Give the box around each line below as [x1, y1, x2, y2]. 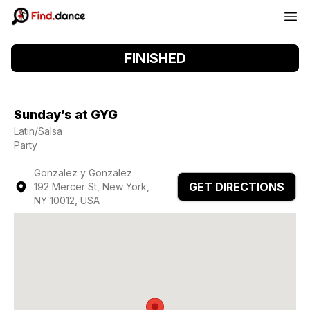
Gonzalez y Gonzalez [34, 167, 133, 179]
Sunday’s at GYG [14, 107, 118, 122]
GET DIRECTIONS [189, 180, 284, 194]
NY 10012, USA [34, 194, 100, 206]
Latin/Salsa [14, 125, 62, 137]
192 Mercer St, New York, [34, 181, 150, 192]
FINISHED [124, 50, 186, 66]
